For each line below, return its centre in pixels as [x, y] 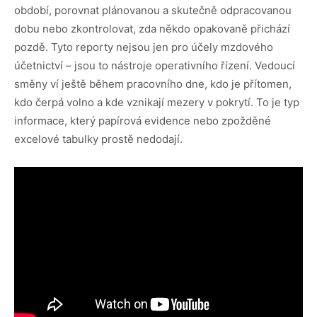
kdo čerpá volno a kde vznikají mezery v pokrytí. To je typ [157, 102]
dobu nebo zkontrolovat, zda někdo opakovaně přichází [152, 28]
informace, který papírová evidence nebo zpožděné [143, 120]
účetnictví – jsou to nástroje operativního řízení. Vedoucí [155, 65]
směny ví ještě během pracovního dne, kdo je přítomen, [153, 83]
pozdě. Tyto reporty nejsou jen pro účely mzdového [144, 47]
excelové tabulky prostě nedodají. [98, 139]
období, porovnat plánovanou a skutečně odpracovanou [153, 10]
